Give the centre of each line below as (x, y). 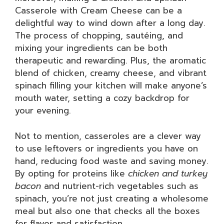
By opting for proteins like (71, 173)
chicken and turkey (168, 173)
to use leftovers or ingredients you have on (106, 148)
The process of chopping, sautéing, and (99, 35)
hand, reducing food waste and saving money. (112, 161)
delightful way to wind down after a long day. (110, 23)
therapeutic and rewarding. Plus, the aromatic (110, 60)
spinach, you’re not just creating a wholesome (112, 198)
